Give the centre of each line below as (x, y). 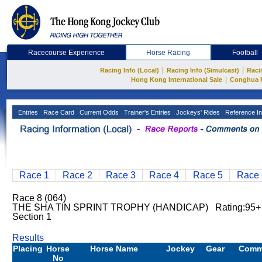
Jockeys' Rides (197, 112)
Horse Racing (168, 53)
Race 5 (208, 175)
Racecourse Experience (66, 53)
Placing (28, 249)
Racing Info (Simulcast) (203, 70)
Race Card (58, 112)
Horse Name (114, 249)
